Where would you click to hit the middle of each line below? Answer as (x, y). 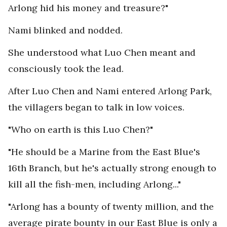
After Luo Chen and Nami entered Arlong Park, (110, 91)
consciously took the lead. (66, 69)
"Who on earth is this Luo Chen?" (81, 129)
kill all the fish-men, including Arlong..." (94, 184)
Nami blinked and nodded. (65, 30)
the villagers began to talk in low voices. (96, 107)
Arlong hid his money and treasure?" (88, 8)
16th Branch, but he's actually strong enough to (112, 168)
